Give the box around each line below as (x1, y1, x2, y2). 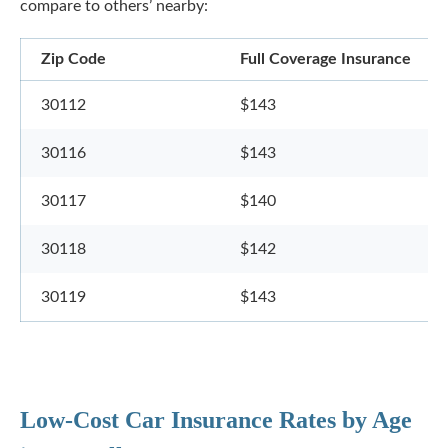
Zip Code (41, 51, 106, 67)
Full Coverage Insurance (240, 51, 411, 67)
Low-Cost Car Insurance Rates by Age (20, 407, 412, 433)
